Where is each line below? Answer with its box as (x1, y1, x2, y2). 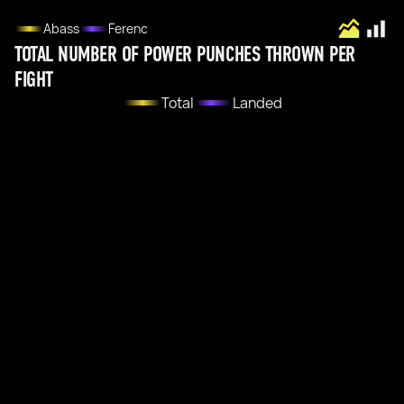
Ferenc (108, 20, 148, 37)
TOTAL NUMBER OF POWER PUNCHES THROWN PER (14, 41, 355, 68)
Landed (232, 93, 282, 113)
